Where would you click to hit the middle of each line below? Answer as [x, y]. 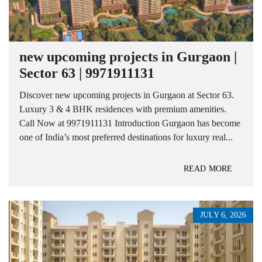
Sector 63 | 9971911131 [87, 73]
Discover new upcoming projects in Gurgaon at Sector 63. [127, 95]
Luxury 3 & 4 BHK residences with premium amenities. [123, 109]
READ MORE [208, 168]
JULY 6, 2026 [223, 215]
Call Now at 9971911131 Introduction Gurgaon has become [130, 123]
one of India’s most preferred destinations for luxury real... [126, 137]
